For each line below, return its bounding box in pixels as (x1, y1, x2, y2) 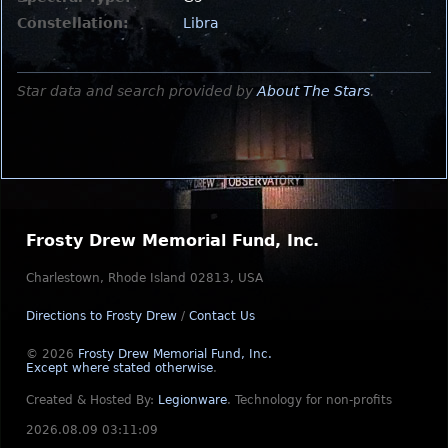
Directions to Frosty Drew (26, 309, 177, 323)
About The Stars (257, 82, 370, 99)
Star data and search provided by (17, 82, 257, 99)
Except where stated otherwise (26, 361, 213, 375)
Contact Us (189, 309, 255, 323)
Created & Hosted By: (26, 393, 158, 407)
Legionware (158, 393, 227, 407)
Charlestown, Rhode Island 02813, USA (26, 271, 263, 285)
